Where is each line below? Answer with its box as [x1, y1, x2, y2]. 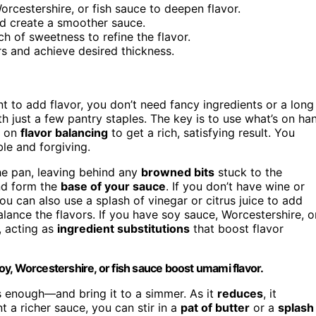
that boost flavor [190, 221, 284, 236]
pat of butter [181, 300, 250, 315]
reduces [217, 286, 263, 300]
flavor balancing [20, 125, 108, 140]
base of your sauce [61, 178, 166, 193]
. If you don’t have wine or [166, 178, 305, 193]
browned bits [141, 164, 214, 179]
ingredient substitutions [57, 221, 190, 236]
